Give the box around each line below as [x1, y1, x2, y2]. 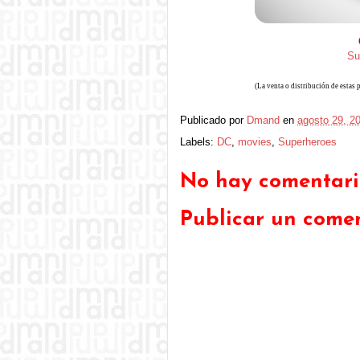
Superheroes [278, 136, 337, 148]
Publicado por [180, 114, 247, 127]
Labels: [180, 136, 217, 148]
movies [238, 136, 272, 148]
